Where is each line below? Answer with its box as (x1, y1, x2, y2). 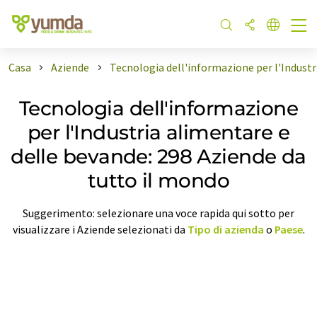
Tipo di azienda (187, 221, 264, 236)
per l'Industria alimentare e (27, 120, 290, 144)
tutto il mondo (87, 168, 230, 192)
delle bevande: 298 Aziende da (11, 144, 306, 168)
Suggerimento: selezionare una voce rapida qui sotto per (23, 205, 294, 220)
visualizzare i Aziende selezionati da (12, 221, 188, 236)
